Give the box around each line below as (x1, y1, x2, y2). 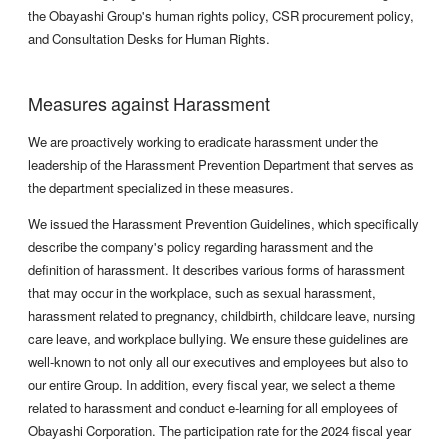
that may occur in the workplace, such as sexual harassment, (28, 283, 376, 303)
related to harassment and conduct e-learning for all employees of (28, 398, 398, 418)
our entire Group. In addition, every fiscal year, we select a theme (28, 375, 395, 395)
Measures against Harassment (28, 90, 270, 118)
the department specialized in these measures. (28, 178, 294, 198)
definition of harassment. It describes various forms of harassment (28, 260, 405, 280)
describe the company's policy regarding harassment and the (28, 237, 373, 257)
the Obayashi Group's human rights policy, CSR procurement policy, (28, 6, 414, 26)
